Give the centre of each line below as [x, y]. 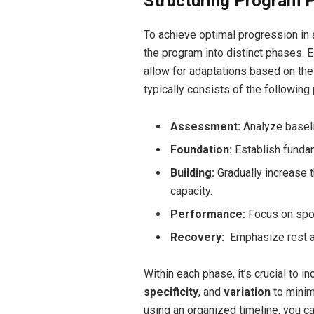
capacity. [191, 191]
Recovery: [197, 237]
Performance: [207, 214]
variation [247, 292]
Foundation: [201, 149]
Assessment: [205, 126]
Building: [192, 172]
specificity [171, 292]
